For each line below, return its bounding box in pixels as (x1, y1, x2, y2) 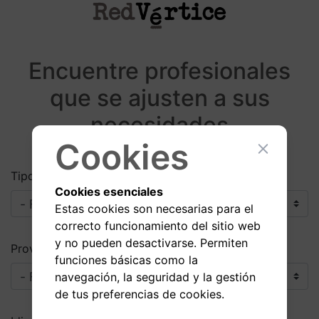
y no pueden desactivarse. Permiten (54, 235, 248, 250)
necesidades (90, 110, 229, 139)
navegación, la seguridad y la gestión (54, 269, 256, 284)
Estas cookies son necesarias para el (54, 201, 253, 216)
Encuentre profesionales (28, 56, 291, 85)
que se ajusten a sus (49, 83, 270, 112)
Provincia (11, 241, 61, 256)
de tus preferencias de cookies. (54, 286, 224, 301)
